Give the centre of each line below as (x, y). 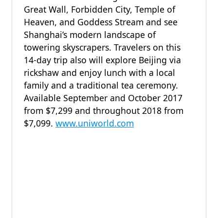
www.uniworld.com (95, 123)
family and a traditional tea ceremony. (101, 85)
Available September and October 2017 (103, 98)
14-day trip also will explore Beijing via (102, 60)
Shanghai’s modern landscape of (90, 35)
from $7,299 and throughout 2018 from (104, 110)
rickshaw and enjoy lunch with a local (100, 73)
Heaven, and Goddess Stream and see (101, 22)
